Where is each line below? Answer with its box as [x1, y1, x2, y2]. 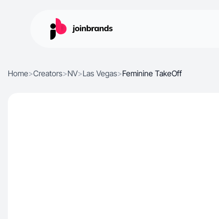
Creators [33, 68, 63, 78]
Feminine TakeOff [122, 68, 182, 78]
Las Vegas [83, 68, 117, 78]
